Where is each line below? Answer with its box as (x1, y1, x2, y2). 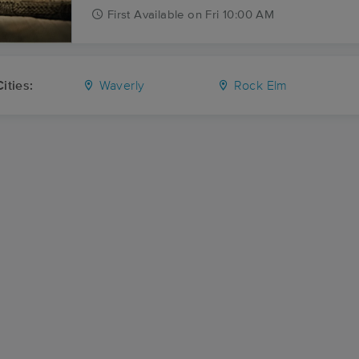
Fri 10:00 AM (205, 9, 275, 21)
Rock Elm (230, 79, 288, 92)
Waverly (95, 79, 145, 92)
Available (134, 9, 184, 21)
